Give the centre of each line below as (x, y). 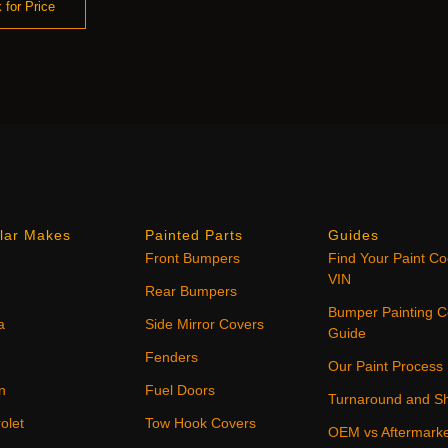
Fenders (172, 356)
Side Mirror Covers (205, 323)
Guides (354, 234)
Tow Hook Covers (201, 422)
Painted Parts (194, 234)
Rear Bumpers (191, 290)
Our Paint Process (386, 365)
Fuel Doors (180, 389)
